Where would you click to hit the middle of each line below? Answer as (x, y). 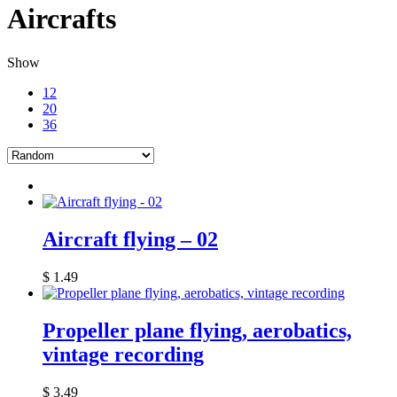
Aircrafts (62, 19)
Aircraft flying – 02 (130, 239)
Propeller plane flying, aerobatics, (197, 330)
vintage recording (123, 354)
